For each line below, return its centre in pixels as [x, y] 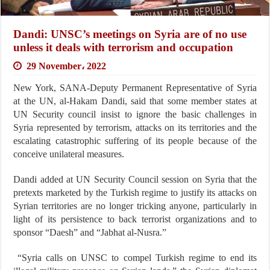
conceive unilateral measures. [69, 154]
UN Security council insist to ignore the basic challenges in [135, 114]
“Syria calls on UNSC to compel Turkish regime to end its [135, 257]
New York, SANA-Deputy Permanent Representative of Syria [135, 87]
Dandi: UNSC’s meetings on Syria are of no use [130, 34]
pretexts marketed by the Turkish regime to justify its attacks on [135, 192]
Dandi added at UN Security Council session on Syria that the [135, 179]
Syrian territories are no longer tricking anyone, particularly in [135, 206]
